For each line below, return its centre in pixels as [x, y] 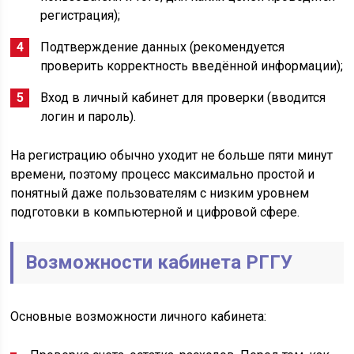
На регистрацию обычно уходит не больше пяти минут [172, 155]
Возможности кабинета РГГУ [159, 262]
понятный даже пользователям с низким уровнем [160, 193]
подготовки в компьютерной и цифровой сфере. [155, 212]
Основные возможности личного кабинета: [139, 316]
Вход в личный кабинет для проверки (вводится [183, 98]
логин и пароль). [88, 117]
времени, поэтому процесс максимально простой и [163, 174]
